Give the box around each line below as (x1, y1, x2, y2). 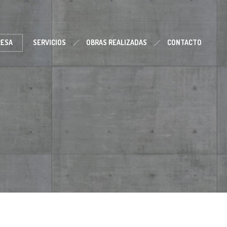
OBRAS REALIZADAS (86, 38, 147, 47)
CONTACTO (167, 38, 202, 47)
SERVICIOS (33, 38, 66, 47)
